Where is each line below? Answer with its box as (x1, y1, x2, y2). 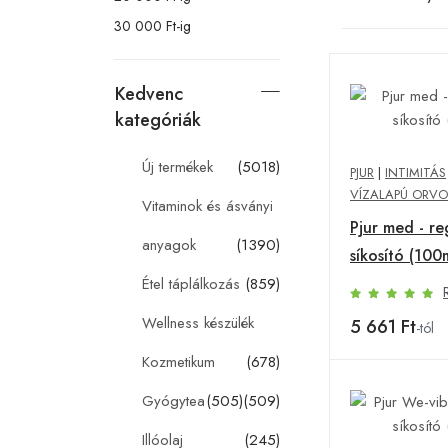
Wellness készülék (142, 311, 254, 334)
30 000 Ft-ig (114, 15, 191, 36)
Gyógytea (142, 389, 205, 412)
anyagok (142, 233, 196, 256)
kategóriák (115, 106, 201, 133)
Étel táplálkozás (142, 272, 240, 295)
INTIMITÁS (385, 162, 446, 182)
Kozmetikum (142, 350, 215, 373)
